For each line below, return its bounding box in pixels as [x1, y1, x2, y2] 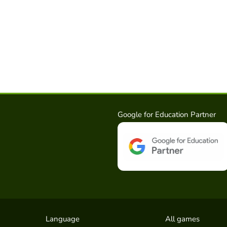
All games [165, 213, 200, 224]
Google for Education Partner [118, 109, 216, 120]
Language [46, 213, 80, 224]
